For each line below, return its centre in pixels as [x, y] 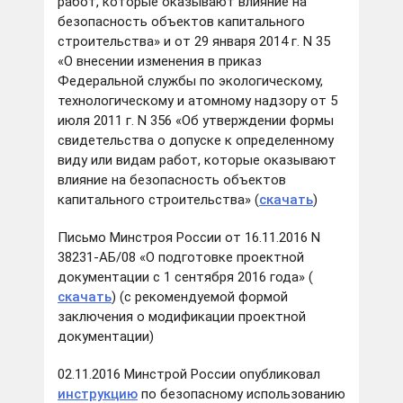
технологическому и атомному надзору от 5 [197, 101]
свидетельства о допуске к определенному [196, 141]
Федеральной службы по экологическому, [190, 81]
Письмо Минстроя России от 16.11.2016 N [189, 238]
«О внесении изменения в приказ [160, 62]
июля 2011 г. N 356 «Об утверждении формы [196, 121]
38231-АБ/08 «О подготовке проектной [181, 258]
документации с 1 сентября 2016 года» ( [185, 278]
